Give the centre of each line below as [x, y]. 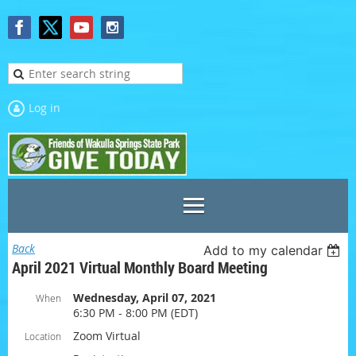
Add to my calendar [263, 250]
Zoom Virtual [107, 336]
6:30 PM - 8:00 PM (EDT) [135, 313]
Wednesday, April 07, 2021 [145, 298]
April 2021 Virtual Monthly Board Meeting [140, 267]
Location [43, 336]
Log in [44, 108]
